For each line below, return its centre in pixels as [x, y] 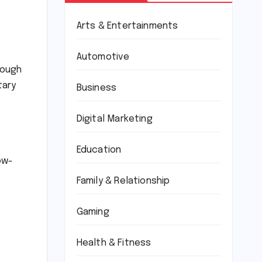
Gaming [93, 212]
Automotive [103, 57]
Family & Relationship [123, 181]
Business [96, 88]
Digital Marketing [114, 119]
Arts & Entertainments [127, 26]
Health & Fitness [114, 243]
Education [99, 150]
